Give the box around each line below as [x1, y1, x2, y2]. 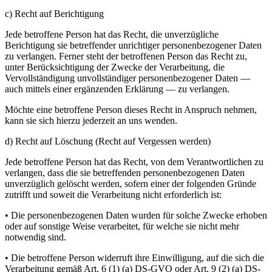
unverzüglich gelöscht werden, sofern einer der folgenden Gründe [5, 178, 256, 189]
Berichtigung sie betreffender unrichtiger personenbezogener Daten [5, 40, 262, 51]
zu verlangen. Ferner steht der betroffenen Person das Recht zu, [5, 51, 247, 62]
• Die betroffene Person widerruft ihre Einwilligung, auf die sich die [5, 253, 264, 263]
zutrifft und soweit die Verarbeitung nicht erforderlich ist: [5, 189, 222, 200]
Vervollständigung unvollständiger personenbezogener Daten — [5, 73, 250, 84]
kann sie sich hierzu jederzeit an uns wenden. [5, 115, 177, 126]
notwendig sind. [5, 232, 66, 243]
